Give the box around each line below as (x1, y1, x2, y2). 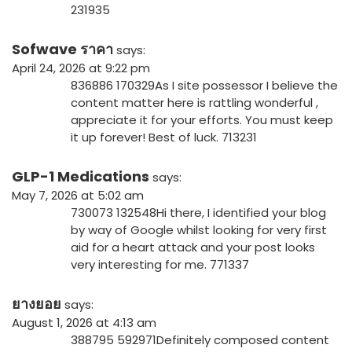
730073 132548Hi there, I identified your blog (71, 204, 326, 222)
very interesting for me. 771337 (71, 256, 249, 273)
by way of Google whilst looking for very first (71, 222, 327, 239)
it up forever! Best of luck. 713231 (71, 129, 257, 146)
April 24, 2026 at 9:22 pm (12, 60, 150, 77)
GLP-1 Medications (12, 167, 149, 187)
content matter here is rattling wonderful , (71, 94, 318, 112)
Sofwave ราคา (12, 39, 113, 60)
